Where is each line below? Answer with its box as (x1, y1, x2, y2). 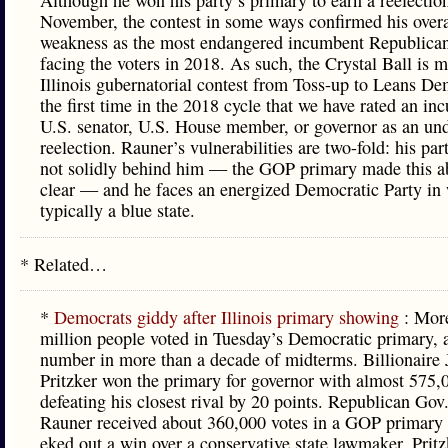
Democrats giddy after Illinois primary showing (54, 305, 404, 329)
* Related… (20, 252, 107, 276)
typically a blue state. (40, 198, 195, 222)
